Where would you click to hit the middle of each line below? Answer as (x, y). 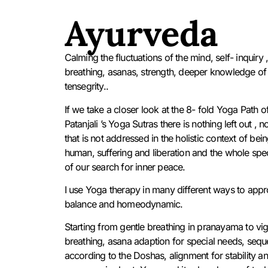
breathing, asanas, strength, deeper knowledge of (165, 72)
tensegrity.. (86, 86)
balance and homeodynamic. (124, 204)
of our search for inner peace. (125, 167)
